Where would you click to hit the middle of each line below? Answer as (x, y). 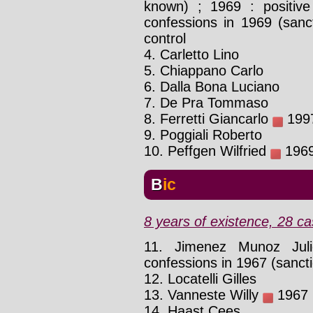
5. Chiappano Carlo (204, 70)
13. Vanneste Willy (203, 295)
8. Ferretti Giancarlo (208, 118)
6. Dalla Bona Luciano (212, 86)
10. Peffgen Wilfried (207, 151)
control (165, 38)
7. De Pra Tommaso (206, 102)
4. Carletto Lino (191, 54)
